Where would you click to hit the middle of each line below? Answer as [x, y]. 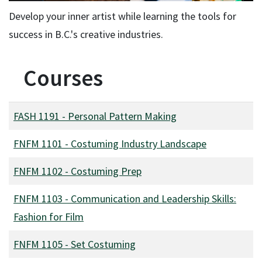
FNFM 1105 [38, 244]
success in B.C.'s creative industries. [86, 34]
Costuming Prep [106, 171]
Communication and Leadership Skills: [154, 198]
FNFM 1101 [38, 143]
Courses [63, 78]
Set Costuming [103, 244]
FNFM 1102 [38, 171]
